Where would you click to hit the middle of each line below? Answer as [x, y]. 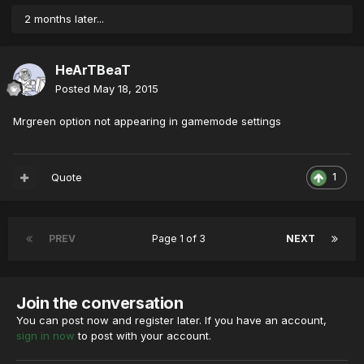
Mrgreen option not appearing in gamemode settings [147, 121]
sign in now [45, 336]
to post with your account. [143, 336]
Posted [74, 89]
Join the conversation [100, 303]
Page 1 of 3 [181, 239]
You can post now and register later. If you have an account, [171, 321]
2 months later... [64, 19]
